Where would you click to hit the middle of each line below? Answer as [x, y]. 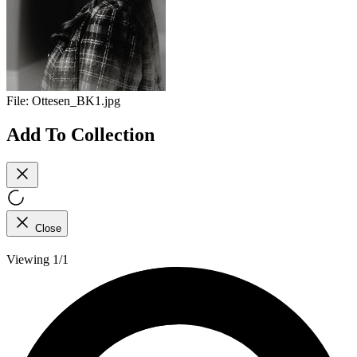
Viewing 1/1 [37, 259]
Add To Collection [80, 134]
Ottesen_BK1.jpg [76, 101]
